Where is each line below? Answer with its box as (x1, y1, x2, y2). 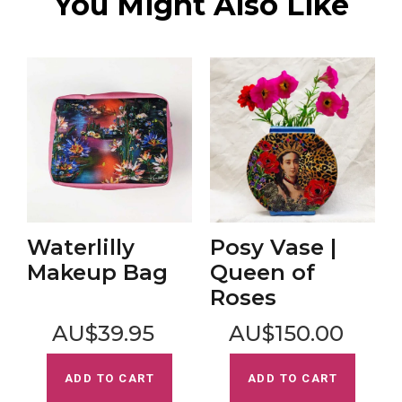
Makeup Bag (27, 259, 168, 286)
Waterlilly (27, 234, 135, 261)
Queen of (210, 259, 315, 286)
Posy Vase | (210, 234, 336, 261)
